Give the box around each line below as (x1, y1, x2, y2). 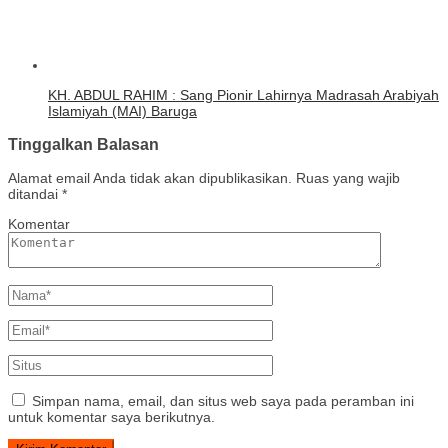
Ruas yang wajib (296, 170, 400, 187)
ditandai (8, 186, 62, 203)
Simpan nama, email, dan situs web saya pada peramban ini (32, 393, 414, 410)
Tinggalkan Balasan (8, 135, 159, 154)
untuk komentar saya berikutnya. (8, 409, 215, 426)
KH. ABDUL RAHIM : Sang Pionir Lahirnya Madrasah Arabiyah (48, 86, 439, 103)
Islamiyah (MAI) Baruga (48, 102, 197, 119)
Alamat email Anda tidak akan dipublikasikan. (8, 170, 292, 187)
